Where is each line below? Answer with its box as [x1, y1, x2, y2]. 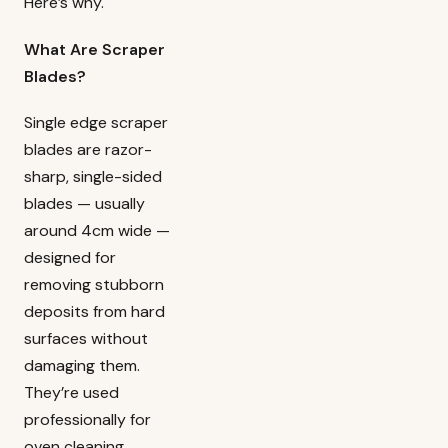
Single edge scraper [24, 111, 168, 133]
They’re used [24, 381, 119, 403]
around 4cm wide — [24, 219, 170, 241]
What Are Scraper [24, 38, 165, 60]
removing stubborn [24, 273, 164, 295]
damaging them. [24, 354, 140, 376]
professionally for [24, 408, 151, 430]
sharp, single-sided [24, 165, 162, 187]
